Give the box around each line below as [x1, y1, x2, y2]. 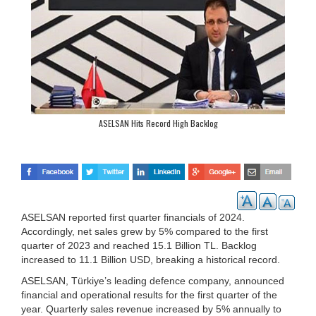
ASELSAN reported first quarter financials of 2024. [21, 211, 245, 223]
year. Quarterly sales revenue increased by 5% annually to [21, 303, 281, 315]
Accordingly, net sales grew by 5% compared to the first [21, 225, 268, 237]
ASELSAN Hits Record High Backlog [98, 117, 218, 129]
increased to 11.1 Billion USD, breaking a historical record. [21, 253, 280, 265]
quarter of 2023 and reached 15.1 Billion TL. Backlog [21, 239, 257, 251]
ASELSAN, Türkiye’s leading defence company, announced [21, 274, 284, 286]
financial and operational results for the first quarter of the [21, 288, 277, 300]
